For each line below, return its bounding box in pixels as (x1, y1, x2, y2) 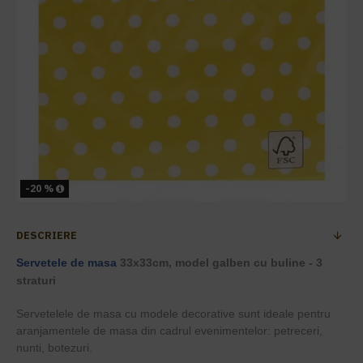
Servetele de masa (16, 256, 117, 269)
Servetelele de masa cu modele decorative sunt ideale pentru (16, 307, 331, 320)
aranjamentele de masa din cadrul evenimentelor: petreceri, (16, 324, 322, 337)
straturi (16, 274, 56, 287)
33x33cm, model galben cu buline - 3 (117, 256, 322, 269)
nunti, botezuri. (16, 341, 92, 354)
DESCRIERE (16, 228, 77, 242)
